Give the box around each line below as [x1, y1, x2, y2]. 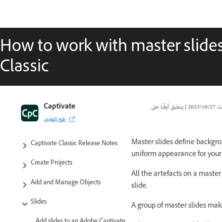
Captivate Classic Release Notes [31, 139, 117, 150]
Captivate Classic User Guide [28, 102, 106, 111]
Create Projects [31, 159, 72, 169]
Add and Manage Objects [31, 178, 101, 188]
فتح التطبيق [44, 114, 65, 124]
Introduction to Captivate [31, 120, 98, 130]
